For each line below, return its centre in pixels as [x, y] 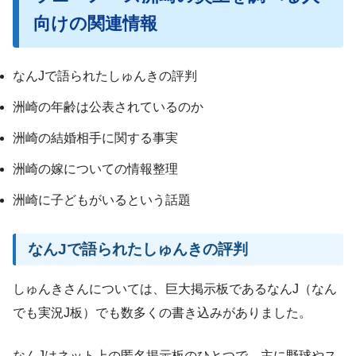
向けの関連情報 [95, 23]
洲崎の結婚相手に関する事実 [95, 138]
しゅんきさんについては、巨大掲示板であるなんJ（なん [175, 288]
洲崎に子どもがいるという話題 [102, 200]
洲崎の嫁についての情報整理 [95, 169]
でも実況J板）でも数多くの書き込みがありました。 [162, 312]
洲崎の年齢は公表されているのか [108, 107]
